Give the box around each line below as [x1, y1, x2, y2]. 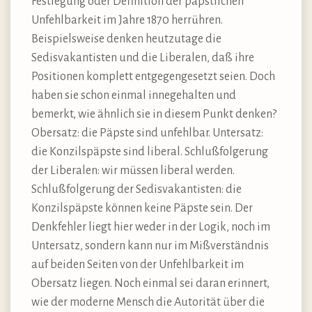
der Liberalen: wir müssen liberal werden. [31, 164, 235, 177]
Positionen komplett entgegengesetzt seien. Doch [31, 70, 275, 83]
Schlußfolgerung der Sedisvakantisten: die [31, 182, 242, 196]
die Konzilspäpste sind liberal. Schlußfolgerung [31, 145, 268, 158]
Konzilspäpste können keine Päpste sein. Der [31, 201, 253, 214]
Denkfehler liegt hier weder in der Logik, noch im [31, 220, 270, 233]
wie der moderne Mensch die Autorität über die [31, 295, 265, 309]
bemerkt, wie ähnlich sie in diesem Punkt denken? [31, 107, 276, 120]
